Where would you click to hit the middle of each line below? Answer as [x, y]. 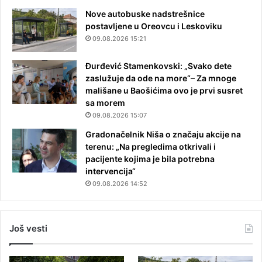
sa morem [105, 102]
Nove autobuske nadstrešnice [145, 13]
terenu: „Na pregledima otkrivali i [151, 146]
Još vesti [28, 228]
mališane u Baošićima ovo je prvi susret [164, 90]
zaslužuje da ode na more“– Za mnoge [161, 78]
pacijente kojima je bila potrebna [150, 158]
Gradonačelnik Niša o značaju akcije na [163, 134]
